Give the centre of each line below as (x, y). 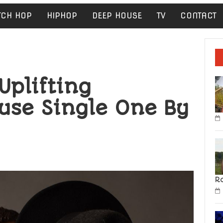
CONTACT (198, 16)
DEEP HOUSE (117, 16)
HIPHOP (62, 16)
